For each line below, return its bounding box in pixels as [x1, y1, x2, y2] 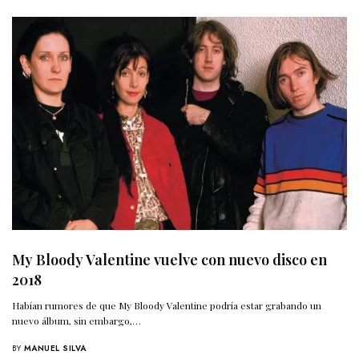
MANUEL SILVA [23, 342, 87, 355]
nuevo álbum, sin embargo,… [12, 314, 142, 328]
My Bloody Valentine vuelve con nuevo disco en [12, 250, 327, 270]
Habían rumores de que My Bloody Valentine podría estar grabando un [12, 299, 322, 313]
